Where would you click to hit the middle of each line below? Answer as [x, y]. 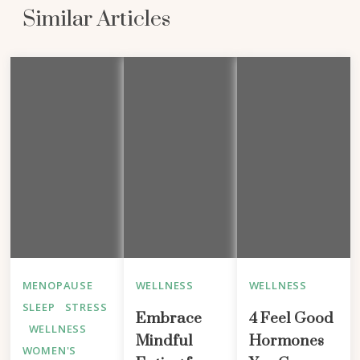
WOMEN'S [49, 351]
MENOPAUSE [57, 286]
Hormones [286, 342]
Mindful [164, 342]
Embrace [168, 319]
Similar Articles [96, 20]
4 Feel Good [291, 319]
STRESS [86, 307]
